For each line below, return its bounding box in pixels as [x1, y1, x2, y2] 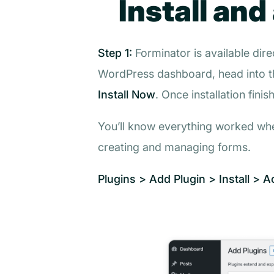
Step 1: [98, 46, 132, 59]
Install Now [98, 87, 155, 101]
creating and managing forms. [98, 140, 251, 154]
